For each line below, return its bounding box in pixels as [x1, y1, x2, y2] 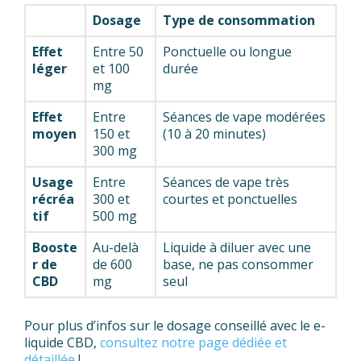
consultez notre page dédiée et [100, 334, 287, 352]
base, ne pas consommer [163, 255, 313, 274]
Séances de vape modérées [163, 108, 326, 127]
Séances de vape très [163, 173, 289, 192]
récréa [32, 190, 74, 209]
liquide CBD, [24, 334, 100, 352]
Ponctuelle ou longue [163, 43, 292, 61]
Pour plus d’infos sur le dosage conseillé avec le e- [24, 317, 326, 335]
